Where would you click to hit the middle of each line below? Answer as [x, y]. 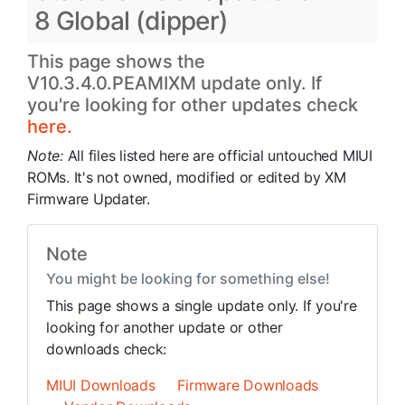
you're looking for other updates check [193, 105]
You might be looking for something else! [188, 278]
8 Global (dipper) [132, 21]
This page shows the [116, 61]
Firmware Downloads [248, 385]
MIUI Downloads [101, 385]
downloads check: [107, 349]
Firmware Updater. [89, 199]
